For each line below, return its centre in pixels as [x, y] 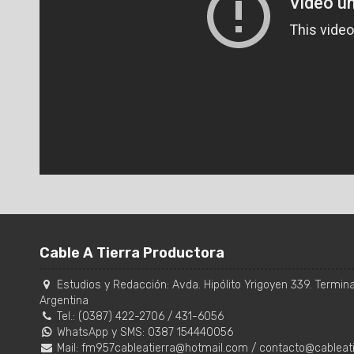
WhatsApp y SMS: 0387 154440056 [143, 333]
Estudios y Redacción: [113, 285]
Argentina [64, 301]
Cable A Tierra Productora [132, 253]
